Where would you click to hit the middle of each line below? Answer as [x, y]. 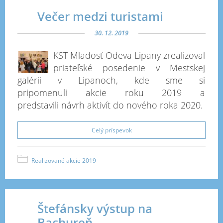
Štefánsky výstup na [95, 208]
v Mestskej [175, 68]
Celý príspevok [111, 130]
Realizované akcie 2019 [64, 161]
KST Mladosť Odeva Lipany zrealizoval [129, 55]
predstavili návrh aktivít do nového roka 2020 [109, 105]
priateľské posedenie [100, 68]
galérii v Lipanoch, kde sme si [111, 80]
